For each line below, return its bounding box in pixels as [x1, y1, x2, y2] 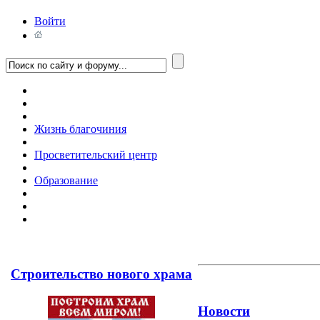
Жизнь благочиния [34, 123, 126, 136]
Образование [34, 174, 98, 187]
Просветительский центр [34, 149, 157, 161]
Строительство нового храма [11, 266, 192, 282]
